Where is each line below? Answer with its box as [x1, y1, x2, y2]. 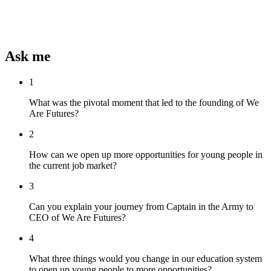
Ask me [5, 48, 51, 64]
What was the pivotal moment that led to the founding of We [29, 97, 259, 108]
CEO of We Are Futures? [29, 212, 126, 223]
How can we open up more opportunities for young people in [29, 149, 263, 160]
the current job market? [29, 160, 117, 171]
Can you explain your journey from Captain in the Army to [29, 201, 253, 212]
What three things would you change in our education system [29, 253, 262, 264]
